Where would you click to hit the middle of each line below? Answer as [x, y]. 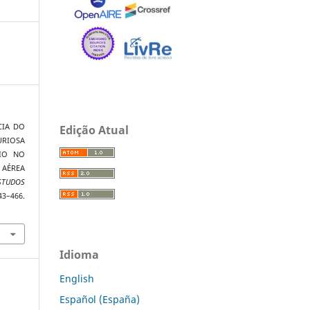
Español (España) [100, 299]
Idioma [79, 254]
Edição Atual [94, 130]
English [77, 278]
